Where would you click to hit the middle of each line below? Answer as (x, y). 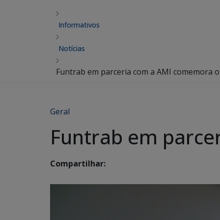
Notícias (72, 48)
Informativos (79, 25)
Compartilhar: (78, 164)
